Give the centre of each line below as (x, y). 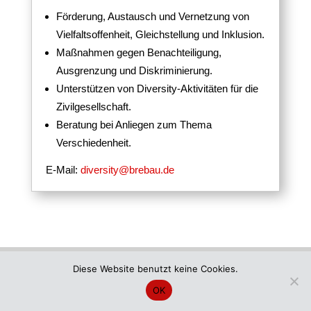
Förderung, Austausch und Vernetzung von (152, 16)
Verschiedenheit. (93, 142)
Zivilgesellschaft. (93, 106)
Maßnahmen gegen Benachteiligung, (138, 52)
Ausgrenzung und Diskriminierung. (134, 70)
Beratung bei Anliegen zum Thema (134, 124)
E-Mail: (63, 169)
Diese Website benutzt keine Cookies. (155, 269)
